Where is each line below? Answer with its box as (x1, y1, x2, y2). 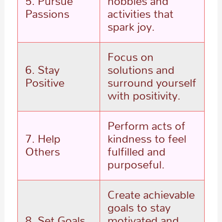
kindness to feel (107, 126, 186, 150)
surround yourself (107, 70, 196, 94)
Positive (25, 70, 64, 94)
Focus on (107, 45, 154, 68)
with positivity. (107, 83, 180, 107)
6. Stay (25, 57, 59, 81)
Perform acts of (107, 113, 185, 137)
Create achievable (107, 182, 195, 206)
